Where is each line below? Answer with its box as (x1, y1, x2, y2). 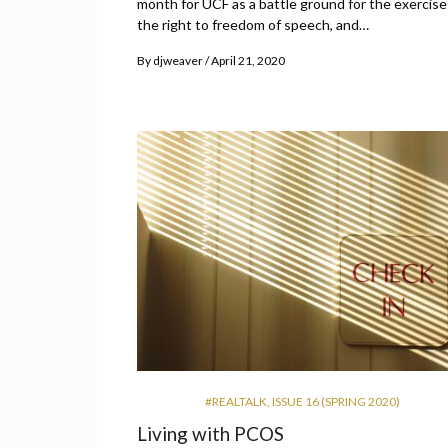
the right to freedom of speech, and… (137, 16, 369, 34)
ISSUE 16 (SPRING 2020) (271, 394, 400, 410)
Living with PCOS (137, 422, 284, 446)
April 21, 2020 (211, 53, 285, 69)
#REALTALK (204, 394, 267, 410)
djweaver (153, 53, 203, 69)
